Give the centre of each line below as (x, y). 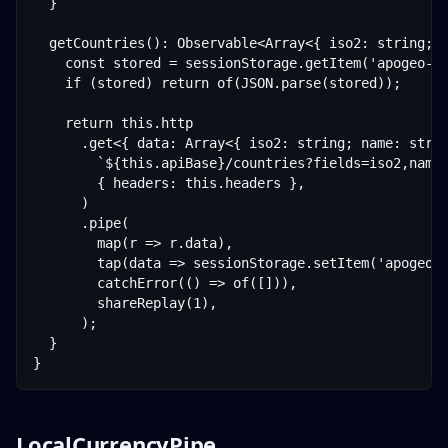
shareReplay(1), (125, 303)
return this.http (113, 123)
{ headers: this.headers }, (169, 183)
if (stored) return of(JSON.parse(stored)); (217, 83)
